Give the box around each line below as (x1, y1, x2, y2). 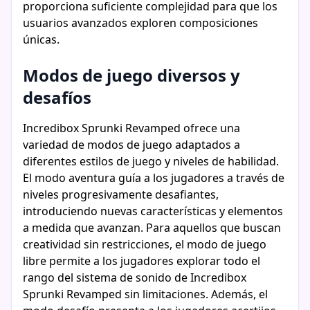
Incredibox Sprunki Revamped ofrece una (23, 120, 240, 136)
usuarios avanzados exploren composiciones (23, 15, 258, 30)
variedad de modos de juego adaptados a (23, 137, 240, 152)
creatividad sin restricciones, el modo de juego (23, 237, 266, 252)
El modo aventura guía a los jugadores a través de (23, 170, 284, 185)
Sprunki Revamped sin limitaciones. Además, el (23, 286, 268, 302)
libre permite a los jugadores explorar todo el (23, 253, 260, 268)
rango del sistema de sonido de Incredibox (23, 270, 246, 285)
